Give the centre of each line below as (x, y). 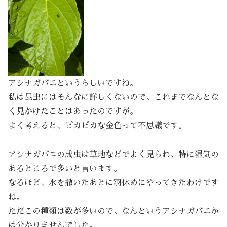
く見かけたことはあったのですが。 (73, 112)
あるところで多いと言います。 (65, 168)
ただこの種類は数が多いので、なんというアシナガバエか (113, 211)
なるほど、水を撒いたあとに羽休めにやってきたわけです (113, 183)
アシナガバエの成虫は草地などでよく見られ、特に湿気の (113, 154)
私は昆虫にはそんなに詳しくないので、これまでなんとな (113, 98)
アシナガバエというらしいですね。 (73, 83)
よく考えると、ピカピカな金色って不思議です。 (97, 126)
